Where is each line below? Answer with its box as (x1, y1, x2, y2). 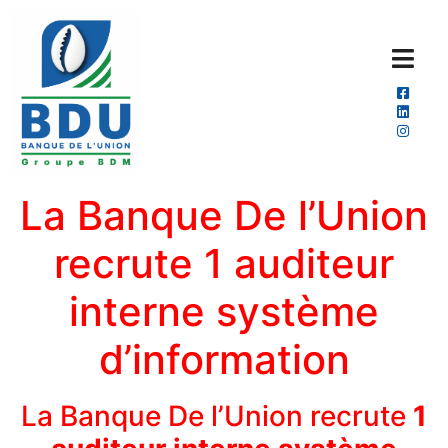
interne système (69, 287, 379, 337)
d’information (98, 335, 350, 385)
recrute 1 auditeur (54, 239, 394, 289)
